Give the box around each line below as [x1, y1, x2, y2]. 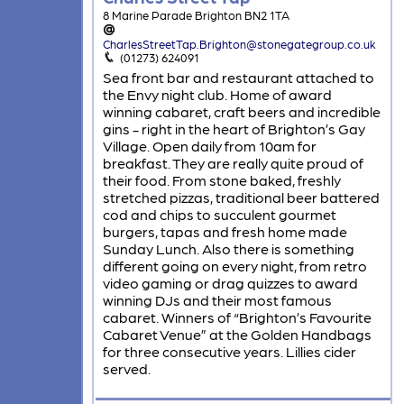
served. [102, 360, 151, 378]
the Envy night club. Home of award [102, 86, 332, 104]
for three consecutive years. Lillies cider [102, 343, 356, 361]
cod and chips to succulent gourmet [102, 206, 336, 224]
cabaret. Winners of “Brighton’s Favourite [102, 308, 372, 326]
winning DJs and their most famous [102, 291, 332, 309]
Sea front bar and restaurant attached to [102, 69, 374, 87]
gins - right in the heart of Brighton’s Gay [102, 120, 365, 138]
